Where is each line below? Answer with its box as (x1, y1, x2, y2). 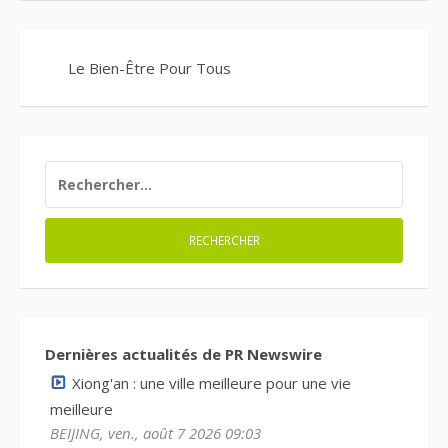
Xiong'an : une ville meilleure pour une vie (72, 372, 351, 393)
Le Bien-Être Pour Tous (67, 57, 231, 78)
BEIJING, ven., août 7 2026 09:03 (50, 422, 261, 443)
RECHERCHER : (44, 160, 141, 180)
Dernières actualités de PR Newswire (45, 343, 322, 364)
